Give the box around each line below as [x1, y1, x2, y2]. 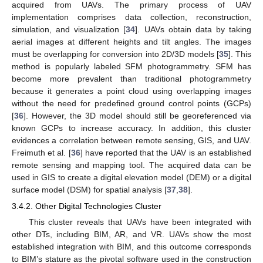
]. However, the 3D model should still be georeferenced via [23, 111, 251, 121]
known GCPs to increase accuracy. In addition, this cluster [12, 123, 251, 133]
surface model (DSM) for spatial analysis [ [12, 185, 167, 195]
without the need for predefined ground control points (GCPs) [12, 99, 251, 109]
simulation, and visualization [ [12, 25, 126, 35]
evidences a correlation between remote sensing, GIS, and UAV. [12, 136, 251, 146]
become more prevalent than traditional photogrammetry [12, 74, 251, 84]
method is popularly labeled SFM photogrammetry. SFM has [12, 62, 251, 72]
